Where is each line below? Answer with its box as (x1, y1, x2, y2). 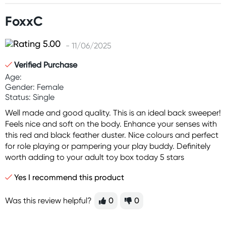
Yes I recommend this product (12, 173, 124, 182)
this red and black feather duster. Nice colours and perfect (5, 130, 218, 140)
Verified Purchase (14, 60, 77, 70)
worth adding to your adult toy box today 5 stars (5, 152, 184, 162)
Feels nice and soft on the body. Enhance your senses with (5, 119, 217, 129)
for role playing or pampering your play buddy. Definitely (5, 141, 210, 151)
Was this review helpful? (5, 196, 92, 205)
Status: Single (5, 92, 54, 102)
